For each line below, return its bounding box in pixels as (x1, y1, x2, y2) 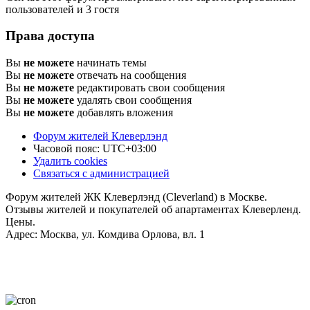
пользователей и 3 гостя (6, 3, 119, 15)
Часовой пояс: (33, 142, 102, 154)
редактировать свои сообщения (74, 81, 225, 93)
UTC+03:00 (102, 142, 156, 154)
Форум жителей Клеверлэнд (33, 129, 167, 142)
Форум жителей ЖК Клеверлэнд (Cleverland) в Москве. (6, 190, 267, 203)
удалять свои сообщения (74, 93, 192, 106)
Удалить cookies (33, 154, 107, 167)
